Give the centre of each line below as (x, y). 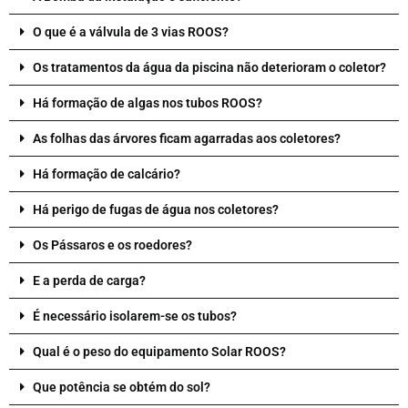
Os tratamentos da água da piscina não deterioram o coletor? (209, 67)
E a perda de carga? (89, 280)
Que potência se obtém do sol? (122, 387)
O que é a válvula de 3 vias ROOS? (131, 31)
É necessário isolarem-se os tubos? (135, 316)
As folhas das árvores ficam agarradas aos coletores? (187, 138)
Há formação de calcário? (107, 173)
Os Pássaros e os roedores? (112, 245)
